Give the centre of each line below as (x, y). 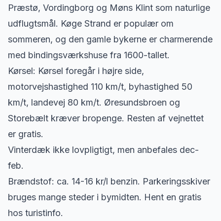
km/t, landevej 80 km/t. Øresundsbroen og (94, 102)
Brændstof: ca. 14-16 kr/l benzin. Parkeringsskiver (109, 181)
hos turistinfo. (36, 213)
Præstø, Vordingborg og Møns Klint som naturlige (109, 8)
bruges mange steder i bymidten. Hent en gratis (105, 197)
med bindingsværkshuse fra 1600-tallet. (89, 55)
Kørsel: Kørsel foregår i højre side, (76, 71)
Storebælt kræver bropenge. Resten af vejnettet (106, 118)
